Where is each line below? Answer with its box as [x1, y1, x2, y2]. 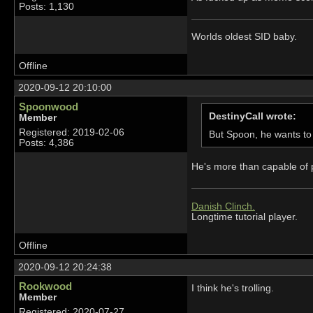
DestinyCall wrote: [208, 111, 296, 122]
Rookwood [19, 279, 72, 292]
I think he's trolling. [191, 283, 274, 294]
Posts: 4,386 [19, 137, 74, 148]
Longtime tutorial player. [191, 211, 298, 222]
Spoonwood [19, 100, 78, 112]
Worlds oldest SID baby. [191, 31, 297, 43]
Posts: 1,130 [19, 1, 74, 13]
